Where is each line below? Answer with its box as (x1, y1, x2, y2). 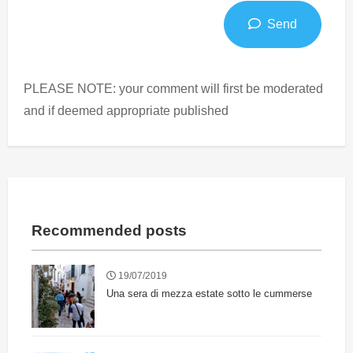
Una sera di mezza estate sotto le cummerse (106, 288, 312, 300)
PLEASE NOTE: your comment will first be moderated (24, 81, 323, 95)
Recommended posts (32, 221, 187, 239)
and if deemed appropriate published (24, 103, 229, 117)
